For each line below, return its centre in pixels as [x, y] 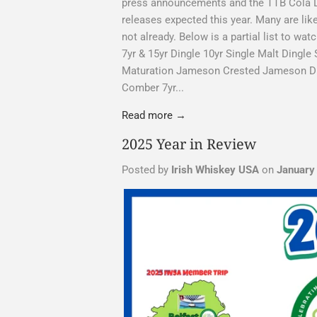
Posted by [146, 169]
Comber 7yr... [153, 87]
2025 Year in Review [189, 144]
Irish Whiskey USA [215, 169]
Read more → [154, 115]
